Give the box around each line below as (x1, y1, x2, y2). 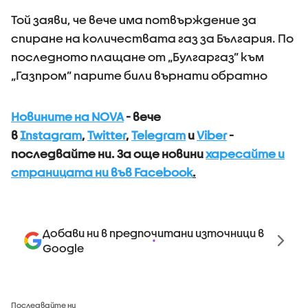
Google (43, 241, 84, 254)
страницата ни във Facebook (11, 166, 192, 179)
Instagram (20, 129, 82, 142)
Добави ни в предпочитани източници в (43, 226, 264, 239)
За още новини (117, 147, 206, 160)
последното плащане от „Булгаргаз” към (11, 50, 264, 63)
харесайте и (206, 147, 285, 160)
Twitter (87, 129, 126, 142)
